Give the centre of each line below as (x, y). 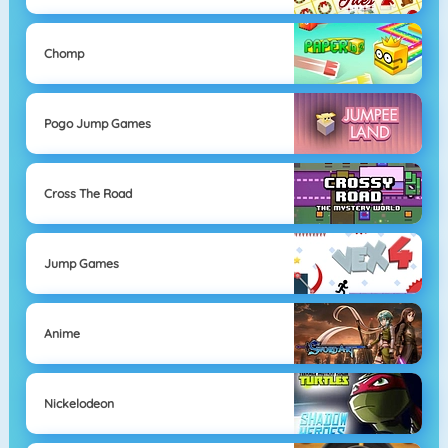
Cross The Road (87, 193)
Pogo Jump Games (97, 123)
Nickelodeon (78, 403)
